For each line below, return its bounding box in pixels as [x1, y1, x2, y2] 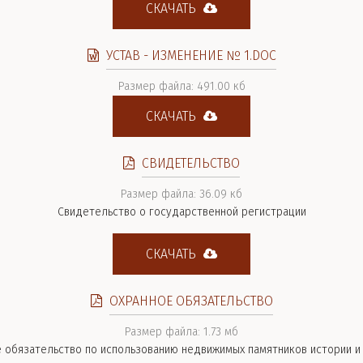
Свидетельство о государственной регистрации [57, 205, 306, 219]
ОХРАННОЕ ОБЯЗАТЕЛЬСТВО [109, 293, 273, 309]
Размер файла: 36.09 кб [121, 187, 242, 201]
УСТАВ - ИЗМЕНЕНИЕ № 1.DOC [105, 48, 276, 63]
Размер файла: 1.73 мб [125, 325, 238, 339]
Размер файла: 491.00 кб [117, 79, 246, 93]
